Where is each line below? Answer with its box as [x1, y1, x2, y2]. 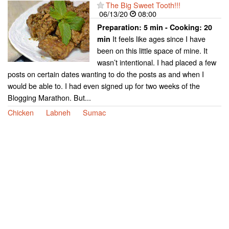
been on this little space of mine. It [97, 44, 208, 56]
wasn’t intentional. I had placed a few [97, 56, 216, 67]
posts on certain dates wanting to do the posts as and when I [8, 68, 204, 79]
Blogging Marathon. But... [8, 91, 91, 103]
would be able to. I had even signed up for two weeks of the [8, 80, 200, 91]
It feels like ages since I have [110, 33, 205, 44]
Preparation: [97, 21, 144, 32]
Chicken [8, 106, 34, 118]
